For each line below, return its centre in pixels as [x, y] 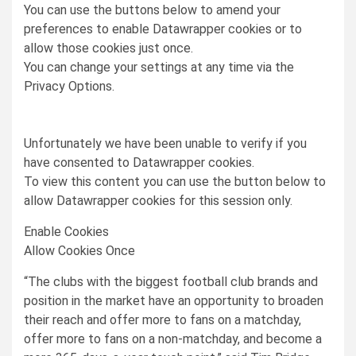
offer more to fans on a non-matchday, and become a [173, 339]
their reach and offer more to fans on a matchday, [163, 320]
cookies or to [263, 29]
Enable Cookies [66, 232]
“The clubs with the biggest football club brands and [171, 282]
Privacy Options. [69, 86]
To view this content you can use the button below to [175, 182]
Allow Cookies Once [79, 251]
